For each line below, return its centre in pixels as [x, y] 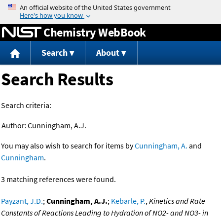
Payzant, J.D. [22, 201]
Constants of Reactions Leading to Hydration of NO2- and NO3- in [105, 213]
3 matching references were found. [58, 179]
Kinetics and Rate [177, 201]
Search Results [57, 79]
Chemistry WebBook [95, 32]
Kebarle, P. [128, 201]
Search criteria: [26, 105]
